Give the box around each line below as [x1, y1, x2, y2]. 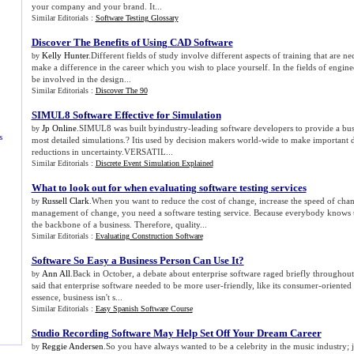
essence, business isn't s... [31, 292, 122, 302]
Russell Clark [41, 196, 89, 205]
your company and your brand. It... [31, 2, 162, 11]
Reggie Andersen [41, 341, 104, 351]
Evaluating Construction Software [95, 232, 203, 240]
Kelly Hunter [41, 51, 88, 60]
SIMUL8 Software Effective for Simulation [31, 109, 221, 121]
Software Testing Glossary [95, 13, 179, 22]
